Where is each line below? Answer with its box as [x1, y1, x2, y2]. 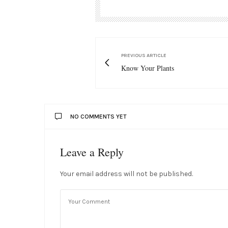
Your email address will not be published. [60, 169, 193, 178]
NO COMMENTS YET [70, 112, 127, 120]
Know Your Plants [121, 63, 174, 73]
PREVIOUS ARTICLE [121, 52, 166, 59]
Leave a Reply [60, 144, 124, 159]
